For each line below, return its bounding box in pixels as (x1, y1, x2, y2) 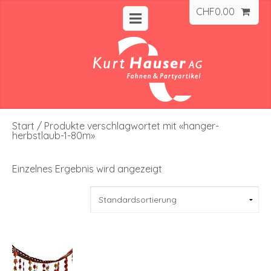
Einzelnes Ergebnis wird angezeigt (12, 162, 162, 175)
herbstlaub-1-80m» (12, 129, 95, 142)
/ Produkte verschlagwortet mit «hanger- (34, 119, 219, 132)
